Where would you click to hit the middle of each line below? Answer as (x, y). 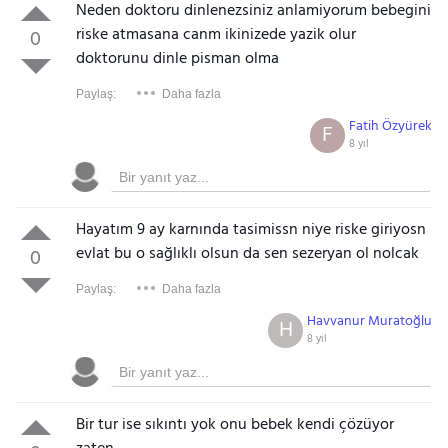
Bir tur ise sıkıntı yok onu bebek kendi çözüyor (234, 425)
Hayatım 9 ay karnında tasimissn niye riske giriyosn (250, 230)
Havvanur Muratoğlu (370, 321)
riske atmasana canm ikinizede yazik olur (215, 35)
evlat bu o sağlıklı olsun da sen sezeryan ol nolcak (247, 254)
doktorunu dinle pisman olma (177, 59)
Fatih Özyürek (391, 126)
